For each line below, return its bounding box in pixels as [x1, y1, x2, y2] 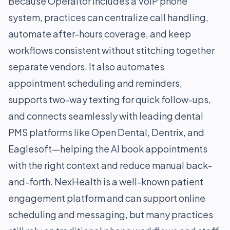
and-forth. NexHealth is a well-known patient [8, 176, 203, 187]
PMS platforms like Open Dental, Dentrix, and [8, 126, 204, 138]
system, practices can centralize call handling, [8, 11, 208, 23]
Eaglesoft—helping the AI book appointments [8, 143, 207, 155]
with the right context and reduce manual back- [8, 159, 212, 171]
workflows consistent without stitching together [8, 44, 215, 56]
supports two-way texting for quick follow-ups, [8, 93, 211, 105]
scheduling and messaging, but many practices [8, 208, 213, 220]
